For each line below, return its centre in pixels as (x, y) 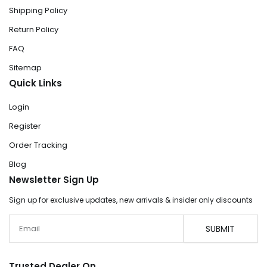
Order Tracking (38, 145)
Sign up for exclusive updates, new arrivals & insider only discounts (131, 200)
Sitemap (25, 68)
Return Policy (34, 30)
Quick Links (35, 83)
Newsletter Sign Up (54, 180)
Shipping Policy (38, 10)
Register (25, 126)
